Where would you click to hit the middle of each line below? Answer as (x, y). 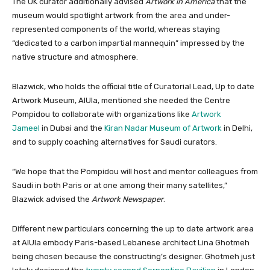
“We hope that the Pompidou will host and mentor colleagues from (135, 172)
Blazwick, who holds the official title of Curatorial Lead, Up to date (133, 87)
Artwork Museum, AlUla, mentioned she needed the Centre (121, 101)
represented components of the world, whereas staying (116, 30)
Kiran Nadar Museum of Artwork (163, 128)
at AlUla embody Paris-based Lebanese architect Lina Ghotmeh (131, 243)
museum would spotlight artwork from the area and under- (121, 16)
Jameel (26, 128)
